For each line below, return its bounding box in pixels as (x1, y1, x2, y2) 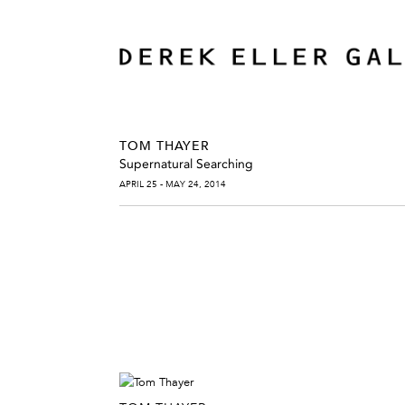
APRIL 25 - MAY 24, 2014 (119, 177, 226, 190)
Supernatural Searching (119, 155, 253, 172)
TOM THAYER (119, 137, 210, 154)
